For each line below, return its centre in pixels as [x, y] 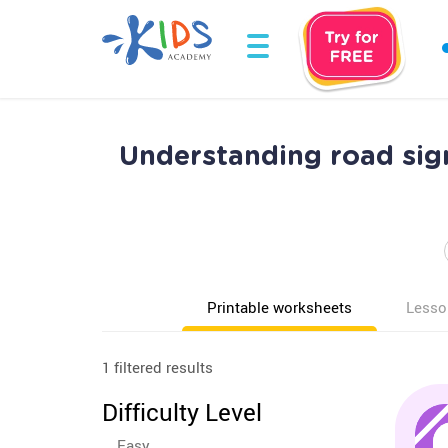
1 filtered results [157, 367]
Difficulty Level [182, 412]
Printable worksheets [279, 307]
